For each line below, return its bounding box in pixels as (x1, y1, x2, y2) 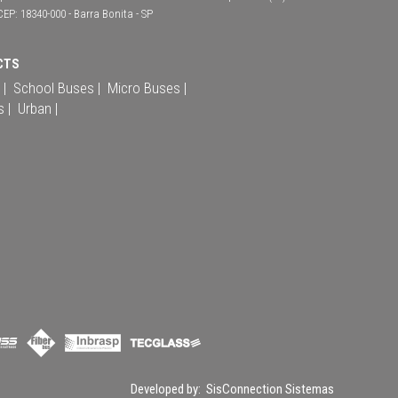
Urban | (18, 99, 58, 117)
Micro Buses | (107, 78, 187, 97)
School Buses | (13, 78, 100, 97)
